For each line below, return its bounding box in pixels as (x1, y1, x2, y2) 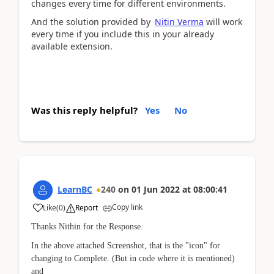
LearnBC (57, 183, 92, 195)
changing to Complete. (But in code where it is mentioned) (31, 254, 235, 263)
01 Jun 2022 (131, 183, 180, 195)
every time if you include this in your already (31, 28, 214, 40)
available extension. (31, 40, 113, 52)
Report (75, 202, 98, 213)
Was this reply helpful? (31, 103, 138, 116)
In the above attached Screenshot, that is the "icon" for (31, 241, 220, 250)
